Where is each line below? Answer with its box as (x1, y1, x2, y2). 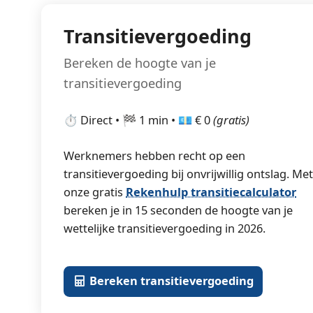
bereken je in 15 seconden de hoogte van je (64, 202, 293, 218)
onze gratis (64, 184, 126, 200)
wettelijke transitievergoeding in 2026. (64, 220, 266, 236)
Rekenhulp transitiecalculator (126, 184, 297, 200)
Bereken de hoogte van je (64, 54, 217, 72)
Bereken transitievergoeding (86, 272, 254, 289)
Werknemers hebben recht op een (64, 147, 246, 163)
